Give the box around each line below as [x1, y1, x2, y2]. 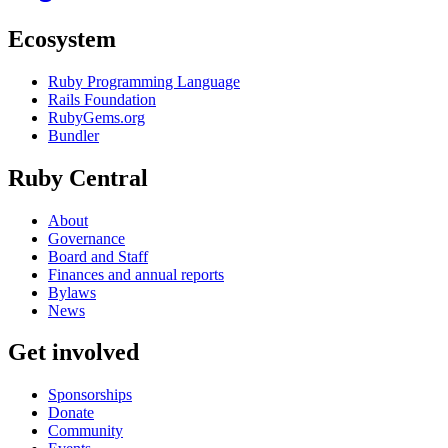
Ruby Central [8, 164, 148, 191]
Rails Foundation [48, 90, 156, 108]
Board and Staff [48, 247, 148, 265]
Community [48, 422, 123, 440]
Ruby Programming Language [48, 72, 240, 90]
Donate [48, 404, 94, 422]
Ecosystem [8, 25, 116, 52]
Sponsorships [48, 386, 132, 404]
